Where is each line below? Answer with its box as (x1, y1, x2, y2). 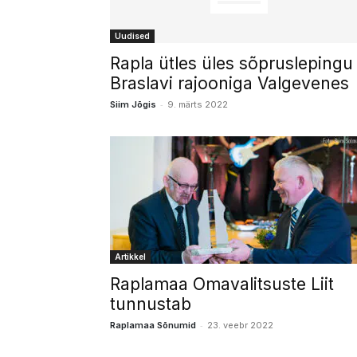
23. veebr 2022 (207, 320, 273, 331)
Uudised (115, 31, 150, 41)
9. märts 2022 (167, 99, 228, 110)
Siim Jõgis (110, 99, 156, 110)
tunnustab (110, 294, 191, 314)
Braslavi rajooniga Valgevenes (110, 73, 349, 93)
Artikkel (115, 252, 146, 261)
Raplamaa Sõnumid (110, 320, 196, 331)
